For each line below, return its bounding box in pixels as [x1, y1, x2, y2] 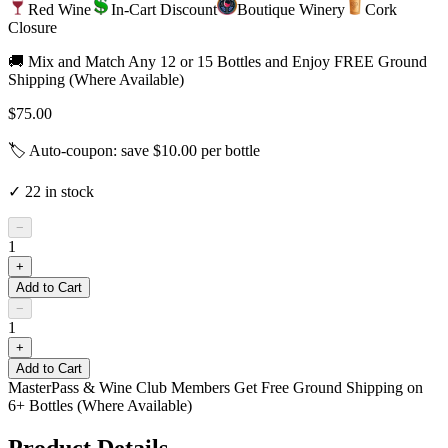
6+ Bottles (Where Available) [8, 396, 192, 414]
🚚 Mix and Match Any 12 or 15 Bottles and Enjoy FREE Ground [8, 52, 427, 70]
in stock [41, 182, 94, 200]
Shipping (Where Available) [8, 70, 184, 88]
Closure [8, 18, 57, 36]
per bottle [197, 141, 260, 159]
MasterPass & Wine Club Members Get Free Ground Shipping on [8, 378, 423, 396]
